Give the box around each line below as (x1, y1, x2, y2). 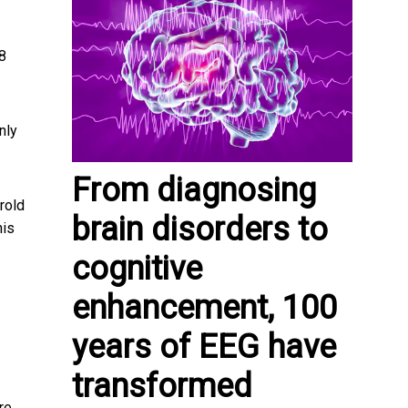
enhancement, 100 (72, 288, 337, 327)
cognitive (72, 249, 202, 288)
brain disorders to (72, 209, 328, 249)
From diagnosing (72, 170, 316, 209)
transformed (72, 366, 252, 405)
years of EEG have (72, 327, 336, 366)
